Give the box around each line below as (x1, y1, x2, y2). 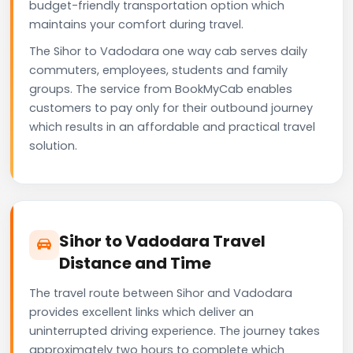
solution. (29, 137, 77, 154)
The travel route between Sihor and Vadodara (29, 284, 292, 301)
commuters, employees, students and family (29, 61, 288, 78)
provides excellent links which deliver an (29, 303, 254, 320)
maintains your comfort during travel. (29, 16, 243, 32)
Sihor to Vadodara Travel (59, 229, 266, 252)
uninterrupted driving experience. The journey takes (29, 322, 320, 339)
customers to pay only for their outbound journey (29, 99, 313, 116)
